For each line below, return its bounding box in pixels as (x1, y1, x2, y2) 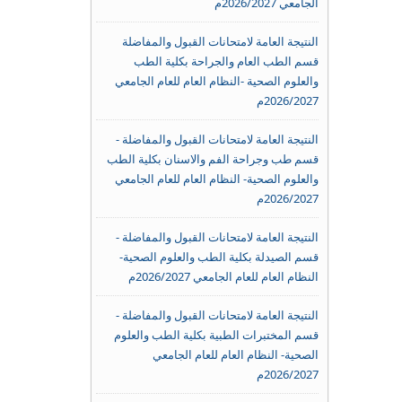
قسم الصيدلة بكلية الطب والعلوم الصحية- (118, 249, 319, 265)
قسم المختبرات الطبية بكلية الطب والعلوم (113, 327, 319, 343)
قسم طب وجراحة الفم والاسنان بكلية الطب (106, 151, 319, 167)
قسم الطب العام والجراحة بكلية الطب (133, 53, 319, 69)
